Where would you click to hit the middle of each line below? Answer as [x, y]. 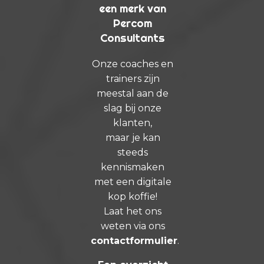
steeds [133, 152]
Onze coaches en [133, 64]
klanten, [133, 123]
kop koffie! [133, 196]
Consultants [133, 38]
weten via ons [133, 226]
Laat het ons [133, 211]
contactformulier [134, 240]
